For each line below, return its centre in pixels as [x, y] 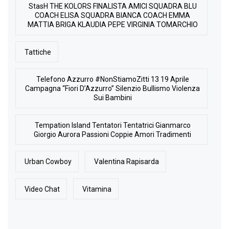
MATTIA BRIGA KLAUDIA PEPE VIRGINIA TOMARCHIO [112, 25]
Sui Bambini [112, 98]
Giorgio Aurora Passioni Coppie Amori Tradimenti [113, 134]
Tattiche [38, 52]
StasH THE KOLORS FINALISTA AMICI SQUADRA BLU [112, 6]
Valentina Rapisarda [127, 162]
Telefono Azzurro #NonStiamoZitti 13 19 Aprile [112, 79]
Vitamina [97, 189]
